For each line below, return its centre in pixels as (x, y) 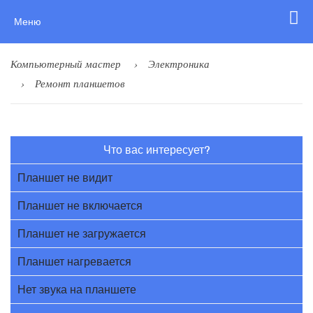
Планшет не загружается (82, 234)
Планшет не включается (80, 206)
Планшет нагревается (74, 262)
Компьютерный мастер (66, 64)
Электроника (179, 64)
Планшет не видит (65, 178)
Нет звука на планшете (77, 290)
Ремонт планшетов (80, 83)
